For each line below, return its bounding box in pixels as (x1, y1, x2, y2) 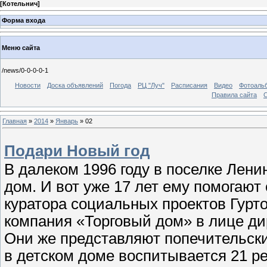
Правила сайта (212, 91, 257, 98)
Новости (15, 81, 41, 89)
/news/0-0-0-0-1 (2, 66, 48, 74)
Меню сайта (2, 44, 40, 51)
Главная (2, 117, 27, 125)
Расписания (171, 81, 207, 89)
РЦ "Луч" (138, 81, 164, 89)
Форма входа (2, 16, 45, 24)
